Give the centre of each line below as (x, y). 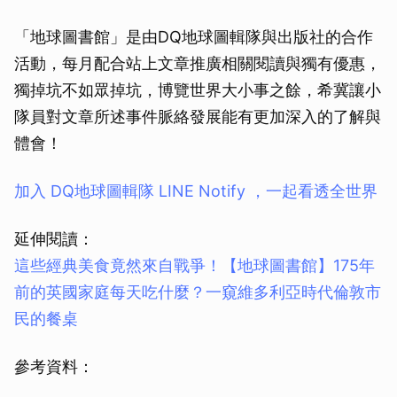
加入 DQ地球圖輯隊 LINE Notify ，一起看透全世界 (196, 191)
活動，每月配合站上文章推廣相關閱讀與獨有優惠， (198, 63)
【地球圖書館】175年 (298, 265)
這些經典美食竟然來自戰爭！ (118, 265)
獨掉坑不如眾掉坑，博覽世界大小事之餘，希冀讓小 (198, 90)
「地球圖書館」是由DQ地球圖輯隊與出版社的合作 (194, 36)
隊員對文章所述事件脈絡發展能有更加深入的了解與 (198, 116)
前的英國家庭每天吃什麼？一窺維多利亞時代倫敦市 (198, 292)
